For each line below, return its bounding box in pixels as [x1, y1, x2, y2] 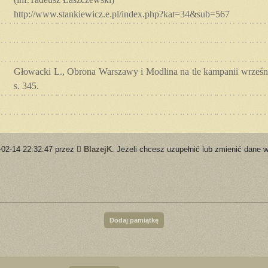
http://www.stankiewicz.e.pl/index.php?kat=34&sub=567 [14, 8, 230, 19]
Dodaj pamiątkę [109, 216, 159, 224]
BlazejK [83, 144, 112, 154]
